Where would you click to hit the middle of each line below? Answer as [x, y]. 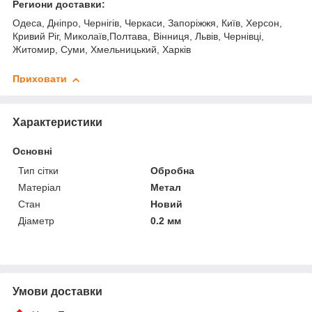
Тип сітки [38, 170]
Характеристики [57, 122]
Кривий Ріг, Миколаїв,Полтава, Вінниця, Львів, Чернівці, [138, 37]
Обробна [173, 170]
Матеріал [39, 187]
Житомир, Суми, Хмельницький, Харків [102, 50]
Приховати [40, 79]
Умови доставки [57, 291]
